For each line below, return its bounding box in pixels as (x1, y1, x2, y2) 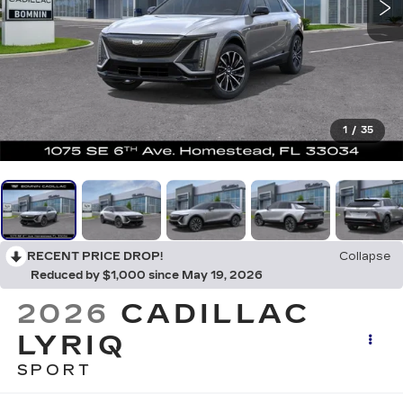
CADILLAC (121, 298, 311, 331)
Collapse (339, 250, 390, 264)
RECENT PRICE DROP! (27, 250, 163, 264)
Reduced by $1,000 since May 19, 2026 (31, 269, 263, 282)
